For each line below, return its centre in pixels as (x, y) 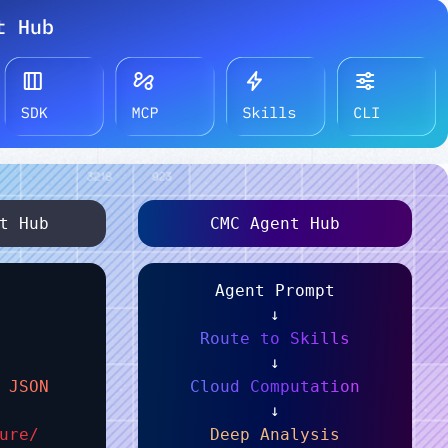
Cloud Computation (275, 386)
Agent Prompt (275, 290)
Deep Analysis (275, 434)
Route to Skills (275, 338)
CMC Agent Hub (275, 223)
